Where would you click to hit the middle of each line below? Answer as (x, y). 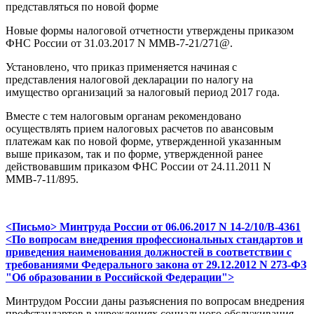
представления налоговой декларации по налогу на (129, 80)
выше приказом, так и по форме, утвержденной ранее (134, 154)
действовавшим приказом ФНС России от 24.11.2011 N (138, 167)
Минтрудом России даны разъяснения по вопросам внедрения (155, 301)
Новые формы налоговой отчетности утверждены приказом (150, 31)
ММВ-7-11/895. (42, 179)
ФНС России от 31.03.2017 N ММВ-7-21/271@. (119, 43)
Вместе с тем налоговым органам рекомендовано (123, 116)
